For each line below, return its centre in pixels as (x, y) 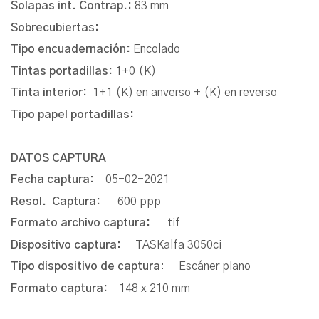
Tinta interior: (52, 93)
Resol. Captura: (64, 201)
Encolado (157, 49)
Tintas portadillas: (63, 71)
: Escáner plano (205, 267)
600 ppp (139, 201)
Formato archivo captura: (89, 223)
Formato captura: (65, 288)
